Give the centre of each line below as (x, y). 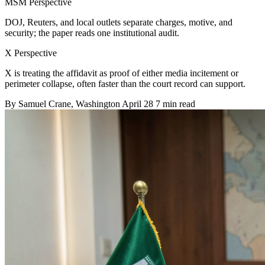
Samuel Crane (45, 104)
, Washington (96, 104)
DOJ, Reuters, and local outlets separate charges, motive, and (119, 22)
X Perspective (31, 53)
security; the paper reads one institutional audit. (92, 33)
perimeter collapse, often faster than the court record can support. (125, 83)
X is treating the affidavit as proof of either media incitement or (122, 73)
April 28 (138, 104)
